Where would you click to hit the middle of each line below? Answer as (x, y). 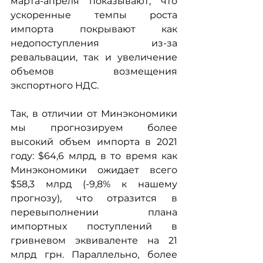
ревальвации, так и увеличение (94, 57)
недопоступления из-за (94, 43)
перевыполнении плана (94, 212)
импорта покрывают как (94, 29)
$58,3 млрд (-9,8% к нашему (94, 184)
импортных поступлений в (94, 226)
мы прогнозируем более (94, 128)
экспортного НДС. (55, 85)
